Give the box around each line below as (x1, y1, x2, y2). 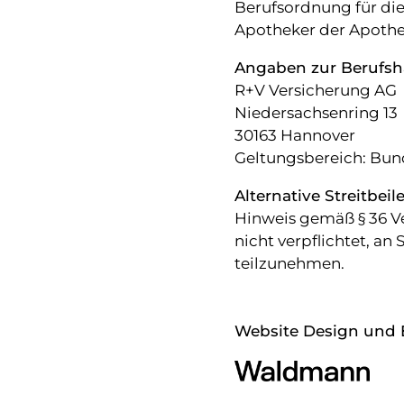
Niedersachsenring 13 (234, 104, 398, 123)
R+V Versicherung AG (234, 81, 397, 100)
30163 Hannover (234, 126, 355, 145)
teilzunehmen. (234, 254, 344, 273)
